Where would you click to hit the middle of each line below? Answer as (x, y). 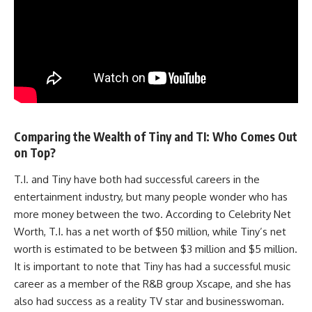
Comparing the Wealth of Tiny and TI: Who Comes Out (156, 136)
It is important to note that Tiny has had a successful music (152, 266)
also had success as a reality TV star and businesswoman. (149, 301)
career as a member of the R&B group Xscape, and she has (153, 283)
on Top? (35, 153)
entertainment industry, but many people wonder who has (151, 196)
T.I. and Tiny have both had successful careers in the (137, 179)
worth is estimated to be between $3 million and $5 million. (156, 249)
